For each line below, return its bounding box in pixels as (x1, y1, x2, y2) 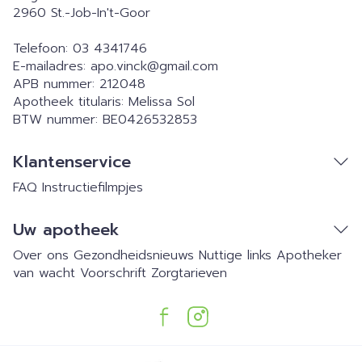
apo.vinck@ (90, 57, 159, 76)
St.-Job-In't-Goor (51, 3, 150, 23)
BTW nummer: (13, 110, 103, 129)
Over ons (13, 246, 69, 265)
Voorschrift (80, 263, 146, 283)
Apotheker (276, 246, 342, 265)
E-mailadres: (13, 57, 90, 76)
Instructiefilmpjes (42, 178, 143, 197)
